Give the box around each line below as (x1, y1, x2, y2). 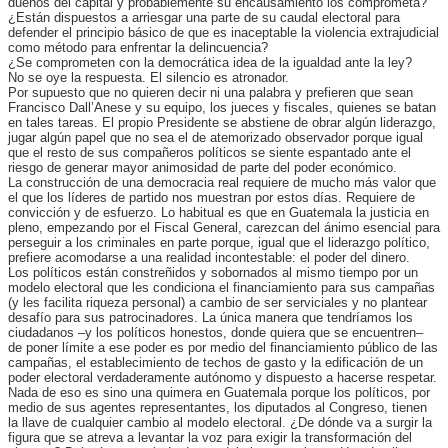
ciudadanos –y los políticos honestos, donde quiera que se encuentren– (8, 324, 423, 340)
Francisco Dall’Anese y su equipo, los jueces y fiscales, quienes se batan (8, 99, 436, 115)
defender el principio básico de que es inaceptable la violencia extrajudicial (8, 24, 439, 40)
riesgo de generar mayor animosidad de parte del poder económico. (8, 159, 397, 175)
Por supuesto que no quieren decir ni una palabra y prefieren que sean (8, 84, 413, 100)
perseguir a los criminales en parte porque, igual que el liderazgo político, (8, 234, 430, 250)
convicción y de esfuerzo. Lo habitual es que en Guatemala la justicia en (8, 204, 429, 220)
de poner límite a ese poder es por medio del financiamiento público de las (8, 339, 438, 355)
